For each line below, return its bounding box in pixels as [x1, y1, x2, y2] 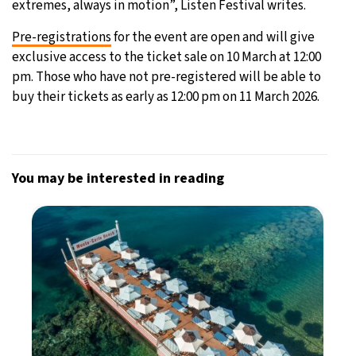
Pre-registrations [12, 28, 111, 47]
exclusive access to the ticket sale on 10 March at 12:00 [12, 48, 321, 67]
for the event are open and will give [111, 28, 315, 47]
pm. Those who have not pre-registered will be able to [12, 68, 321, 87]
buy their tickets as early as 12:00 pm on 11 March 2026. [12, 87, 319, 106]
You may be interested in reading [12, 168, 224, 188]
